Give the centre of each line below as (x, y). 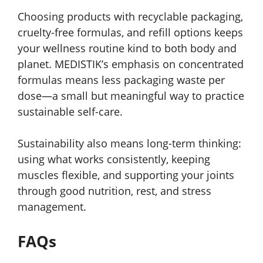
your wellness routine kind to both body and (127, 48)
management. (52, 206)
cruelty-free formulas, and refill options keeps (130, 32)
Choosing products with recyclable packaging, (130, 16)
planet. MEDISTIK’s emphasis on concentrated (131, 64)
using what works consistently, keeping (114, 159)
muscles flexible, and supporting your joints (126, 175)
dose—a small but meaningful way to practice (131, 95)
